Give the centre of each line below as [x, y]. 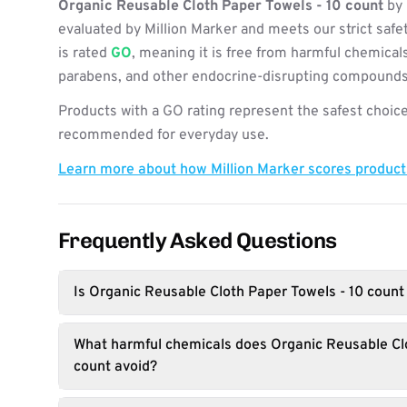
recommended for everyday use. [164, 135]
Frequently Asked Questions [198, 240]
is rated [84, 54]
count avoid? [115, 367]
